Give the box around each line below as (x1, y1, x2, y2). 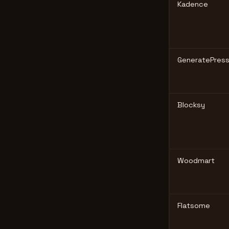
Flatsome (177, 201, 210, 210)
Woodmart (177, 156, 215, 165)
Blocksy (177, 100, 205, 109)
